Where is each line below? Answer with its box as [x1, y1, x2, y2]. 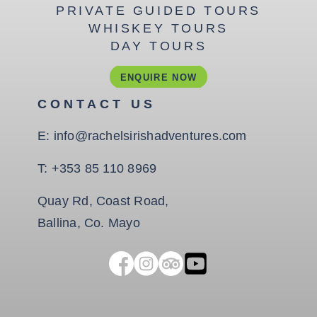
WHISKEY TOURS [88, 21, 229, 35]
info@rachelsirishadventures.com [53, 128, 247, 143]
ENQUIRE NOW [120, 71, 197, 83]
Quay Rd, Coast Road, [38, 193, 169, 208]
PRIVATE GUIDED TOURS [56, 3, 261, 18]
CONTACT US [38, 96, 156, 111]
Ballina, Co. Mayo [38, 215, 140, 230]
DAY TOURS [110, 38, 207, 53]
